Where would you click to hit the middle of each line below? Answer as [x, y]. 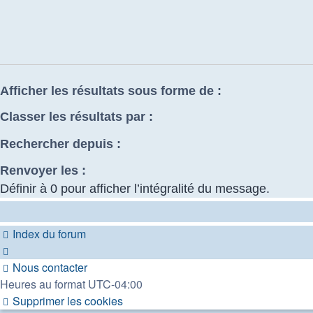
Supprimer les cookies [68, 301]
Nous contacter [50, 268]
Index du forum [49, 234]
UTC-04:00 [115, 284]
